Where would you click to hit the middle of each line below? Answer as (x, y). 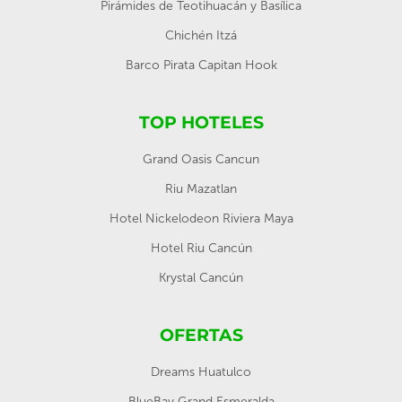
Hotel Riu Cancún (201, 248)
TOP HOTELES (201, 122)
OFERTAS (201, 335)
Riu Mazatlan (201, 189)
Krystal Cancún (201, 278)
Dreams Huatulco (201, 372)
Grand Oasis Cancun (201, 159)
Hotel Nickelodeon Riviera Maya (201, 218)
